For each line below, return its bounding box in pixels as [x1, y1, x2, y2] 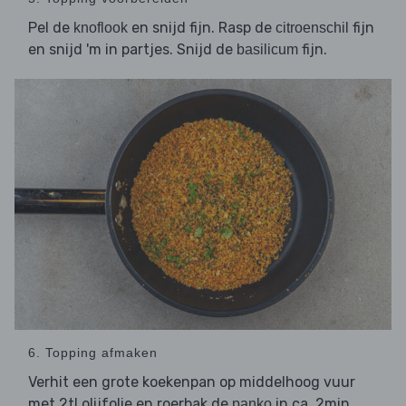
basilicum [237, 42, 298, 58]
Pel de [28, 19, 73, 37]
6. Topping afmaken [28, 345, 158, 361]
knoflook [73, 20, 128, 36]
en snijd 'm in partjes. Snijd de [28, 41, 237, 59]
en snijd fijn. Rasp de [128, 19, 275, 37]
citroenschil [275, 20, 349, 36]
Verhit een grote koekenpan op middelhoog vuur [28, 373, 355, 391]
